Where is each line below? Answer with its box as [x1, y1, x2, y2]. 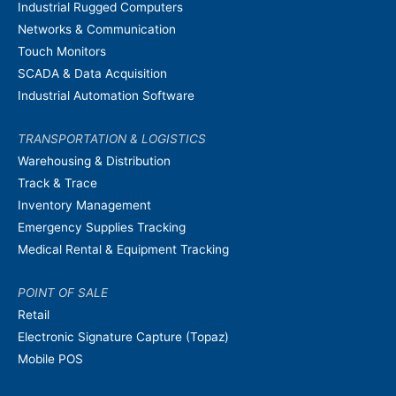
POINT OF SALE [18, 285, 108, 300]
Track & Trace [18, 175, 97, 190]
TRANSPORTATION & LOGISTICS [18, 131, 206, 146]
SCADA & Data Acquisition [18, 66, 167, 81]
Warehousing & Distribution [18, 153, 171, 168]
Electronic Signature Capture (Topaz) [18, 329, 229, 344]
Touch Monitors [18, 44, 106, 59]
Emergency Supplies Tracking [18, 219, 186, 234]
